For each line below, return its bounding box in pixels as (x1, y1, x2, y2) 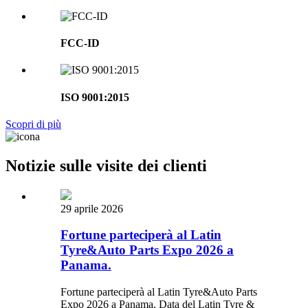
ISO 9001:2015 (60, 91, 129, 103)
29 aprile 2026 (60, 202, 123, 214)
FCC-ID (60, 37, 100, 49)
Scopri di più (5, 118, 61, 130)
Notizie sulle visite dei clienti (5, 156, 207, 175)
